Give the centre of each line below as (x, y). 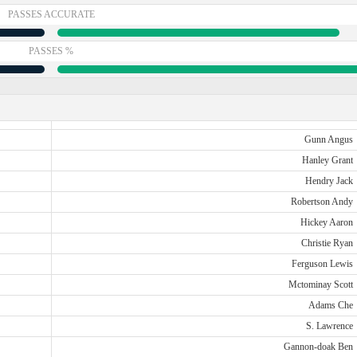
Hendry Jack (329, 181)
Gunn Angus (328, 139)
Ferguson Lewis (322, 264)
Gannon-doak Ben (318, 347)
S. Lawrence (329, 326)
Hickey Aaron (326, 222)
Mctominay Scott (320, 284)
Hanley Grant (327, 160)
